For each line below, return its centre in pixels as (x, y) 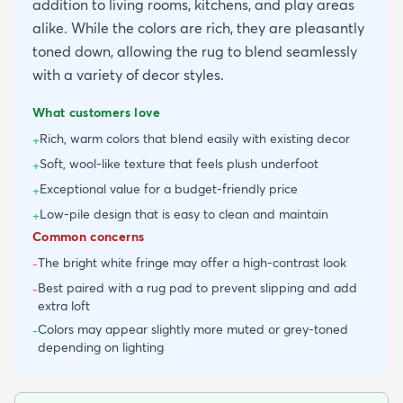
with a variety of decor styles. (128, 75)
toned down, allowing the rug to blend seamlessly (195, 52)
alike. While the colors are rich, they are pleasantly (198, 28)
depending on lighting (101, 348)
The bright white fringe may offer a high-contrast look (192, 263)
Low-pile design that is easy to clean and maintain (184, 215)
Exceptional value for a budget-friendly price (169, 189)
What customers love (97, 113)
